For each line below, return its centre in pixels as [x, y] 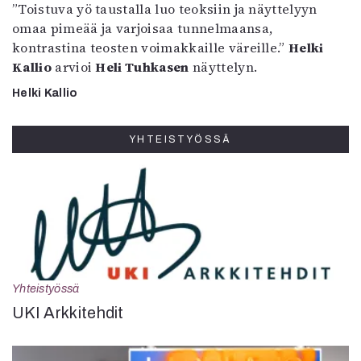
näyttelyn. [223, 67]
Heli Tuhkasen [142, 67]
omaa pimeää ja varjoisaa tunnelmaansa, [143, 28]
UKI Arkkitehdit [68, 313]
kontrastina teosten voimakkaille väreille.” [151, 48]
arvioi [73, 67]
